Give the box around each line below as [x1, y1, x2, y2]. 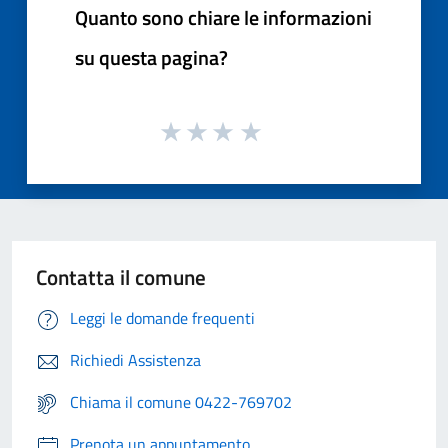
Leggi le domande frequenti [70, 306, 255, 331]
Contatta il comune [36, 261, 206, 294]
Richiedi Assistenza [70, 348, 201, 373]
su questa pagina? [75, 41, 228, 73]
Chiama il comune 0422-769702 [70, 390, 292, 415]
